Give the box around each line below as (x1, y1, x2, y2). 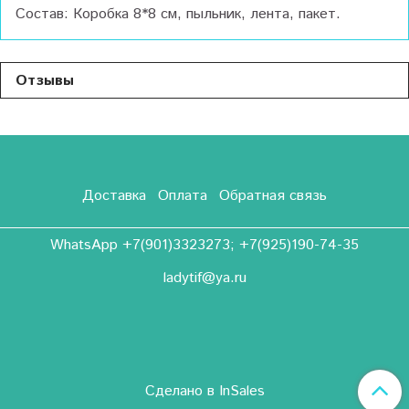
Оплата (158, 184, 207, 206)
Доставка (82, 184, 147, 206)
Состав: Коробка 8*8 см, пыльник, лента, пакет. (16, 4, 341, 26)
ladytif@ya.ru (163, 267, 246, 288)
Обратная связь (218, 184, 327, 206)
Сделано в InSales (144, 381, 265, 402)
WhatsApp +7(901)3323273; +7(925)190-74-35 (50, 234, 359, 256)
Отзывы (16, 70, 74, 92)
